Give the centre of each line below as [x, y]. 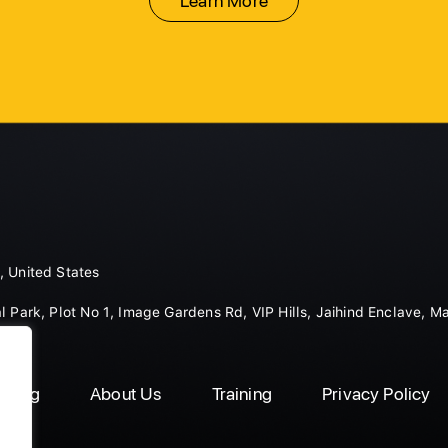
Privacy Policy [376, 393]
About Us [126, 393]
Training [241, 393]
